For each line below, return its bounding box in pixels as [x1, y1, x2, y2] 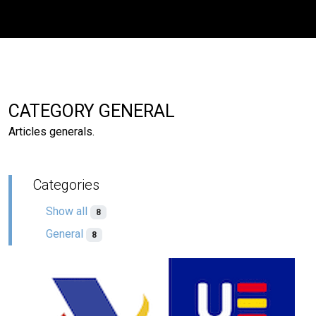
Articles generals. [8, 125, 95, 138]
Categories [33, 176, 99, 193]
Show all [46, 205, 90, 218]
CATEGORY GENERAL [8, 101, 175, 121]
